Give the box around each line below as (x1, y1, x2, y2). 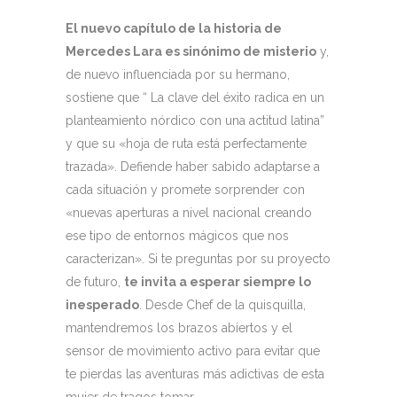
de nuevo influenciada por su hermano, (66, 67, 290, 82)
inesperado (66, 298, 139, 312)
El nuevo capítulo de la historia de (66, 21, 282, 35)
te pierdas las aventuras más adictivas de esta (66, 367, 324, 381)
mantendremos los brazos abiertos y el (66, 321, 292, 335)
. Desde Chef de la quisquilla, (139, 298, 306, 312)
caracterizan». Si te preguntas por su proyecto (66, 252, 331, 266)
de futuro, (66, 275, 124, 289)
